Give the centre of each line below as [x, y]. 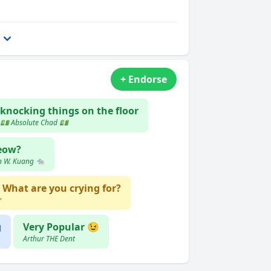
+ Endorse [144, 79]
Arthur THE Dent [49, 239]
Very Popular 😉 [61, 227]
